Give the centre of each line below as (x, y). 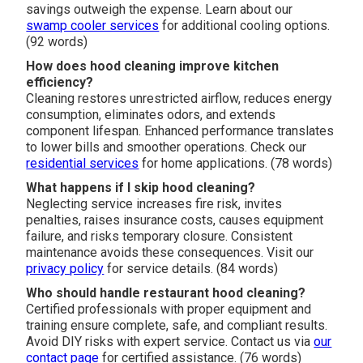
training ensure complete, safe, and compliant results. (177, 325)
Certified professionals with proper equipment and (169, 309)
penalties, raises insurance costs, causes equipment (175, 220)
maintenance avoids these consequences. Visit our (170, 252)
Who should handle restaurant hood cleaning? (166, 293)
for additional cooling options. (245, 25)
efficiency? (60, 82)
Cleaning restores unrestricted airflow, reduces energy (179, 98)
